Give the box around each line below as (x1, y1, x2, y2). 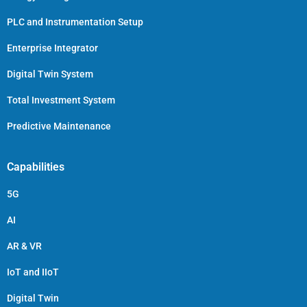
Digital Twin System (7, 68, 93, 79)
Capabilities (7, 160, 64, 173)
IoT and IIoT (7, 266, 59, 278)
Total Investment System (7, 94, 115, 106)
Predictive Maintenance (7, 120, 111, 132)
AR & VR (7, 240, 42, 251)
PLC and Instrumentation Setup (7, 16, 143, 27)
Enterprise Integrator (7, 42, 98, 53)
